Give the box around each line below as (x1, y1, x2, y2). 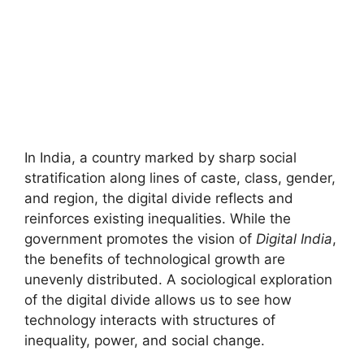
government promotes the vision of (24, 231, 256, 248)
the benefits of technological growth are (24, 251, 285, 268)
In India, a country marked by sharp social (24, 149, 297, 167)
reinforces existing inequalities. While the (24, 210, 291, 227)
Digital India (256, 231, 332, 248)
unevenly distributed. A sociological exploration (24, 271, 332, 288)
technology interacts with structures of (24, 312, 275, 329)
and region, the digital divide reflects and (24, 190, 293, 207)
